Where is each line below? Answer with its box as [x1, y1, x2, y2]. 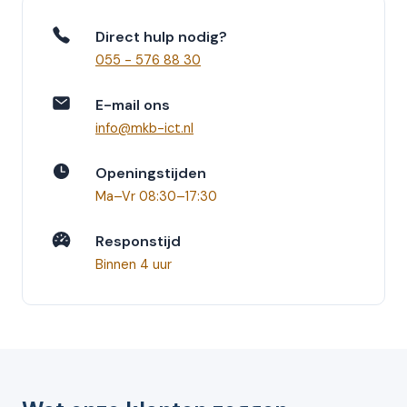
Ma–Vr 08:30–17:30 [95, 187, 217, 204]
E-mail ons [95, 94, 170, 114]
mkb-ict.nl [131, 119, 194, 136]
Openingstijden [95, 163, 206, 183]
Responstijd [95, 231, 181, 251]
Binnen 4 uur [95, 255, 172, 273]
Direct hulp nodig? [95, 26, 227, 46]
